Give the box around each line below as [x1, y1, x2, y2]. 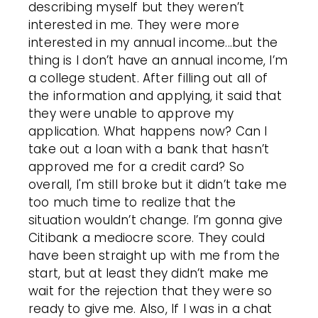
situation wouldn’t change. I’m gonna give [28, 211, 283, 229]
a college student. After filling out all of [28, 69, 268, 87]
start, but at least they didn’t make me [28, 264, 269, 282]
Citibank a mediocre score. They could [28, 229, 265, 246]
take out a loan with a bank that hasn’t [28, 140, 270, 158]
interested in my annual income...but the [28, 33, 278, 51]
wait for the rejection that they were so [28, 282, 273, 300]
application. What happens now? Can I [28, 122, 268, 140]
